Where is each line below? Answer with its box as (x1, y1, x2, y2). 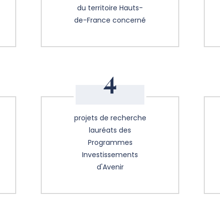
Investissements (82, 150, 138, 160)
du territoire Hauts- (77, 3, 143, 13)
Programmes (87, 137, 133, 148)
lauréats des (89, 125, 131, 136)
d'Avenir (96, 162, 124, 172)
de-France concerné (74, 15, 146, 26)
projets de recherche (74, 113, 146, 123)
